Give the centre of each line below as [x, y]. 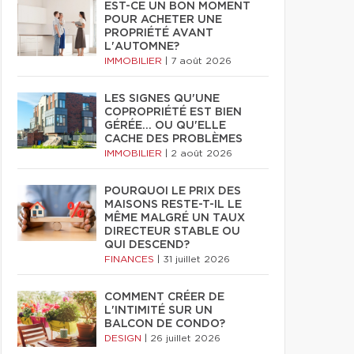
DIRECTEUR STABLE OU [172, 232]
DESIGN [124, 338]
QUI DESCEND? [147, 245]
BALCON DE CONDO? [165, 324]
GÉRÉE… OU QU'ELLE [165, 126]
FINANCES [131, 259]
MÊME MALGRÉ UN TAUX [175, 218]
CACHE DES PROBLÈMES [173, 139]
